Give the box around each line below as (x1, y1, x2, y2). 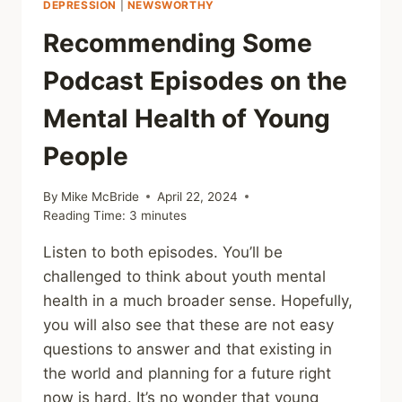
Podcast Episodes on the (43, 66, 347, 97)
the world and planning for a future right (43, 363, 331, 382)
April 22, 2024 (157, 188, 239, 204)
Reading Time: (43, 207, 126, 223)
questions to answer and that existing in (43, 339, 332, 358)
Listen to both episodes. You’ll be (43, 242, 283, 261)
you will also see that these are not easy (43, 315, 334, 334)
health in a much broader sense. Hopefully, (43, 291, 353, 310)
